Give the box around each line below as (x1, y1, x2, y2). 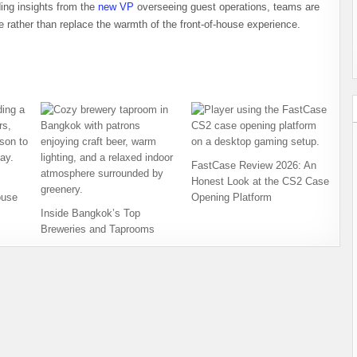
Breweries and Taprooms (40, 223, 155, 236)
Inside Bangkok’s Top (40, 207, 140, 220)
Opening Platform (191, 191, 273, 204)
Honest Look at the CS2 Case (191, 175, 330, 188)
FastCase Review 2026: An (191, 159, 317, 172)
